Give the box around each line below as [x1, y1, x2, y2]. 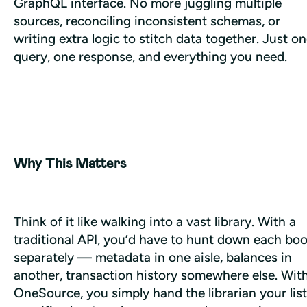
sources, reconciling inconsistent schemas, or [14, 12, 280, 29]
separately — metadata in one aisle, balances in [14, 249, 292, 265]
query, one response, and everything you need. [14, 48, 287, 64]
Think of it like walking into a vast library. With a [14, 213, 296, 230]
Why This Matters [14, 154, 126, 173]
